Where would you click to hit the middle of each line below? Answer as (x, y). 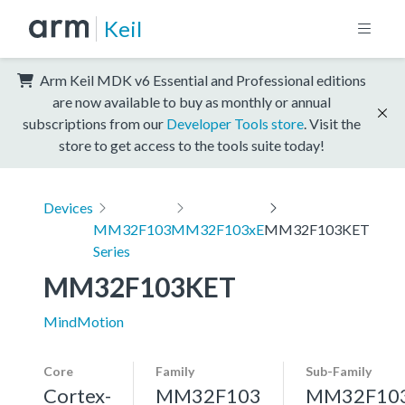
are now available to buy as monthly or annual (192, 101)
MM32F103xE (217, 229)
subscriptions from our (94, 123)
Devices (68, 207)
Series (112, 250)
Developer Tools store (235, 123)
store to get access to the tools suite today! (192, 145)
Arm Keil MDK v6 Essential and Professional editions (202, 80)
